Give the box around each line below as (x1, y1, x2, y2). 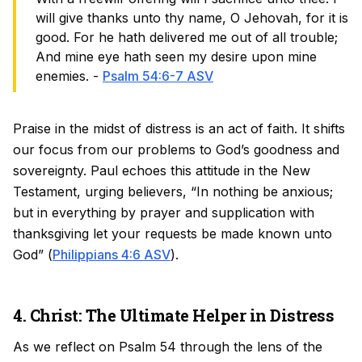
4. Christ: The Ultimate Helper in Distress (13, 305, 334, 326)
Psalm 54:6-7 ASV (103, 68, 213, 84)
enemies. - (36, 68, 103, 84)
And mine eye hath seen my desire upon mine (36, 48, 317, 65)
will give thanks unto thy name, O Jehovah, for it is (36, 10, 348, 26)
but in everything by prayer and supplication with (13, 204, 314, 221)
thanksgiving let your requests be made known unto (13, 225, 332, 242)
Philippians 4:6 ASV (53, 246, 170, 263)
